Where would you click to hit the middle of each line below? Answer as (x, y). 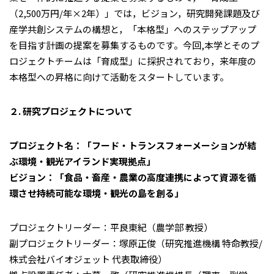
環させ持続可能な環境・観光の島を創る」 (96, 193)
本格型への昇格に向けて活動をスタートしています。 (119, 77)
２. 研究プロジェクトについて (71, 111)
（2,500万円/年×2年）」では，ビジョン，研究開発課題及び (135, 13)
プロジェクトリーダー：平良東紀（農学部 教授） (111, 227)
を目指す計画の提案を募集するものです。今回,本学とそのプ (134, 45)
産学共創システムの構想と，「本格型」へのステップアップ (133, 29)
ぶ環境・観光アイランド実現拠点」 (82, 161)
